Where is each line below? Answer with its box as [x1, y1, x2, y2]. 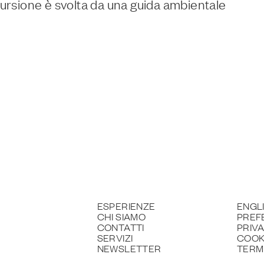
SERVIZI [97, 231, 133, 244]
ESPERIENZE [97, 199, 156, 212]
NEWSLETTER [97, 242, 161, 255]
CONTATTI [97, 220, 144, 233]
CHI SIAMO [97, 210, 146, 223]
